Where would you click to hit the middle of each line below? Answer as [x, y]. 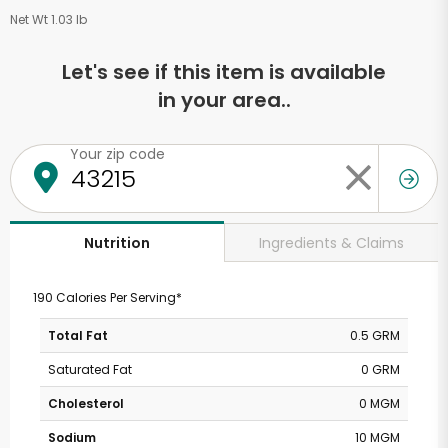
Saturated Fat [90, 369]
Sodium [72, 437]
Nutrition [117, 243]
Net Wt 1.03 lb [48, 19]
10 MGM [377, 437]
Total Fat [78, 335]
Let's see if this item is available [224, 72]
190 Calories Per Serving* [107, 297]
